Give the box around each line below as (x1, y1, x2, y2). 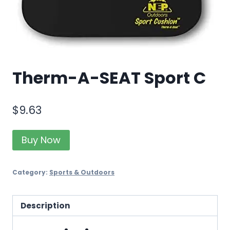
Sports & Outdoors (49, 168, 114, 177)
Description (21, 200, 71, 211)
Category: (12, 168, 49, 177)
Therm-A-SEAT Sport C (12, 66, 206, 90)
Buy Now (22, 133, 61, 146)
